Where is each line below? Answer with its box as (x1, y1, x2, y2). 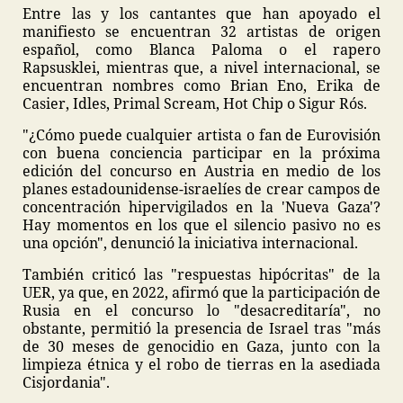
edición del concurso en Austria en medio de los (22, 161, 381, 181)
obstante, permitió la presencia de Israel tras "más (22, 318, 381, 338)
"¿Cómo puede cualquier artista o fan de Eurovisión (22, 125, 381, 145)
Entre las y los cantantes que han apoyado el (22, 4, 381, 23)
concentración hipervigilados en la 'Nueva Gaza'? (22, 197, 381, 217)
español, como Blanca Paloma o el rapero (22, 40, 381, 59)
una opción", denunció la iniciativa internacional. (22, 233, 358, 253)
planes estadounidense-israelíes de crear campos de (22, 179, 381, 199)
